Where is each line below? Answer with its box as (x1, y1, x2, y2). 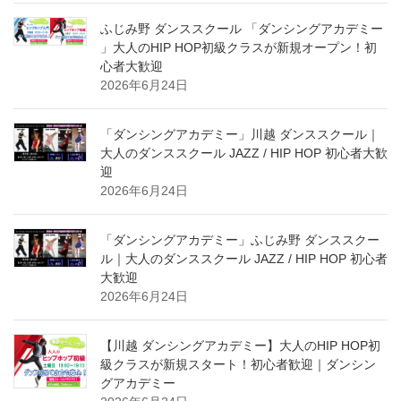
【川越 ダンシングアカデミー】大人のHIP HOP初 (100, 338, 380, 354)
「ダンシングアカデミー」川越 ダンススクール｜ (100, 127, 380, 142)
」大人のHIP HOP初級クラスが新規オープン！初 (100, 40, 377, 55)
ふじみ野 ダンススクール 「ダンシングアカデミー (100, 21, 383, 37)
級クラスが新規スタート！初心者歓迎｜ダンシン (100, 357, 376, 372)
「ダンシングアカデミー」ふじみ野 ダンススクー (100, 233, 380, 248)
